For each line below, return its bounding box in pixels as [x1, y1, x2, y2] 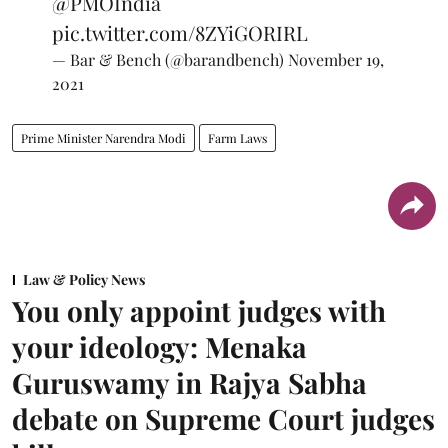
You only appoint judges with [12, 291, 386, 329]
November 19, [288, 48, 384, 70]
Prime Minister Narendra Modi [21, 129, 186, 146]
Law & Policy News [23, 269, 145, 289]
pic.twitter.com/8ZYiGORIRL [52, 18, 308, 46]
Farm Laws [208, 129, 267, 146]
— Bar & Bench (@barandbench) [52, 48, 288, 70]
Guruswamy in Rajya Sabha [12, 363, 367, 401]
